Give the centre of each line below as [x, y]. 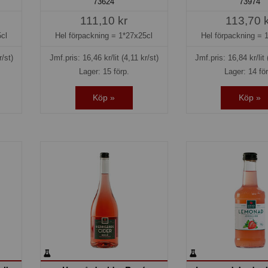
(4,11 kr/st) [140, 57]
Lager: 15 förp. [104, 71]
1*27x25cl [136, 35]
